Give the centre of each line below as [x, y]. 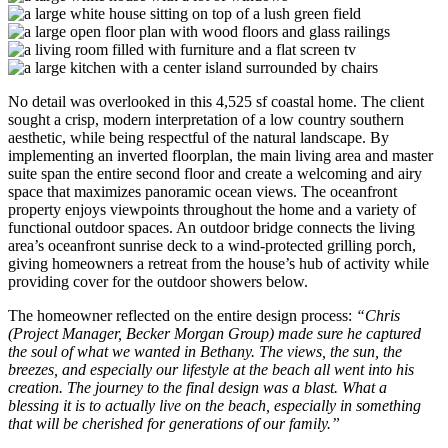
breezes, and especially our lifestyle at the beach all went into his [211, 369]
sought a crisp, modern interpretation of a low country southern [206, 119]
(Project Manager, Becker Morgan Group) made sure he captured [214, 333]
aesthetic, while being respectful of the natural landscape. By [198, 137]
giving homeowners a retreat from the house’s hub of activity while [218, 263]
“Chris [378, 315]
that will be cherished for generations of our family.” [174, 423]
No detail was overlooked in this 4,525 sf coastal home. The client [216, 101]
